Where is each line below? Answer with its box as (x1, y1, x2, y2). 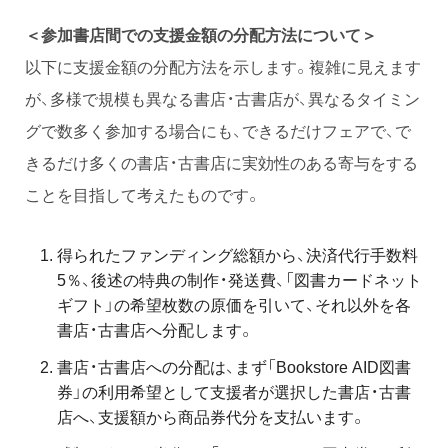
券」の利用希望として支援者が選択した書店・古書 (57, 379, 411, 404)
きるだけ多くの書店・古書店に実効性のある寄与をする (25, 150, 418, 175)
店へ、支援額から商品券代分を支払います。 (57, 404, 366, 429)
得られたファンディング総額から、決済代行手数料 (57, 242, 418, 267)
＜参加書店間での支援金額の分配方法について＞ (25, 22, 377, 47)
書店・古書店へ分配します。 (57, 317, 254, 342)
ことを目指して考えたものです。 (25, 182, 261, 207)
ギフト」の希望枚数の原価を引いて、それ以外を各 (57, 292, 411, 317)
